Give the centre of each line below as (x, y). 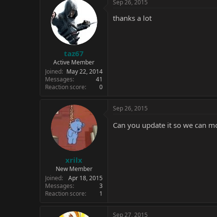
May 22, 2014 (85, 71)
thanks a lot (132, 18)
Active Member (74, 62)
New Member (74, 169)
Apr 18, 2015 (85, 178)
